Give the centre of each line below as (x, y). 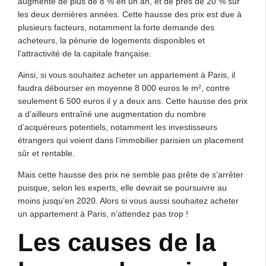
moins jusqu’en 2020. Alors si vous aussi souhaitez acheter (128, 201)
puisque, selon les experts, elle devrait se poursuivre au (122, 188)
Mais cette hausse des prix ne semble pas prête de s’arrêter (131, 175)
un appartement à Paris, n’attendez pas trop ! (103, 214)
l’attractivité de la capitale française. (85, 53)
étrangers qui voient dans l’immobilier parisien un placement (131, 140)
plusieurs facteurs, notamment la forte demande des (116, 27)
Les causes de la (117, 243)
